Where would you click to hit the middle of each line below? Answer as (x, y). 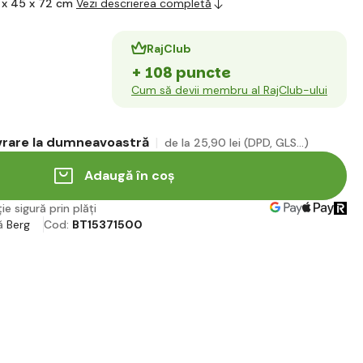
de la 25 (186, 143)
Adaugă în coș (130, 176)
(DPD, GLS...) (276, 143)
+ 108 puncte (181, 73)
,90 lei (224, 143)
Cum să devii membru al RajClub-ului (229, 90)
